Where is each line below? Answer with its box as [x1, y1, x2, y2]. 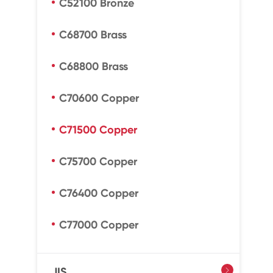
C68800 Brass [58, 60, 128, 73]
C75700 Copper [58, 155, 137, 168]
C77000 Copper [58, 218, 138, 232]
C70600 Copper [58, 91, 139, 105]
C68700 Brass [58, 28, 127, 41]
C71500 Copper [58, 123, 137, 136]
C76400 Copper [58, 186, 138, 200]
